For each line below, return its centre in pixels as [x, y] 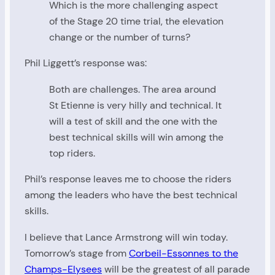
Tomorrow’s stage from [77, 253]
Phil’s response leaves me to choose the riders [128, 179]
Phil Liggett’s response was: [86, 63]
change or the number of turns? [120, 37]
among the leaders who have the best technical [131, 195]
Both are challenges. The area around [133, 89]
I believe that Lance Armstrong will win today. [126, 237]
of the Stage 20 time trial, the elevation [136, 21]
